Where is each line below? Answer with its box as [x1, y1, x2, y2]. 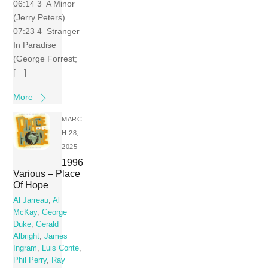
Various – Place [13, 167, 81, 179]
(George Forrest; [13, 54, 78, 64]
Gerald [36, 220, 59, 229]
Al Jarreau [13, 196, 49, 205]
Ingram [13, 244, 38, 253]
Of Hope [13, 179, 49, 190]
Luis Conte [42, 244, 80, 253]
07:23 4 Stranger [13, 26, 80, 36]
